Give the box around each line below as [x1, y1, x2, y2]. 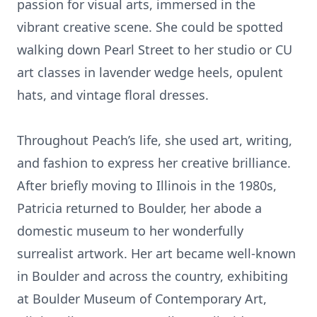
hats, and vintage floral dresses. [17, 86, 209, 103]
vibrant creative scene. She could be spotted [17, 18, 283, 35]
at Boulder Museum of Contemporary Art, [17, 290, 267, 307]
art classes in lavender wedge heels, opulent [17, 64, 283, 81]
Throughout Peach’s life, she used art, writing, [17, 132, 292, 149]
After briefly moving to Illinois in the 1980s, [17, 177, 277, 194]
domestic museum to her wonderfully [17, 222, 243, 239]
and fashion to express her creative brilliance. [17, 154, 291, 171]
